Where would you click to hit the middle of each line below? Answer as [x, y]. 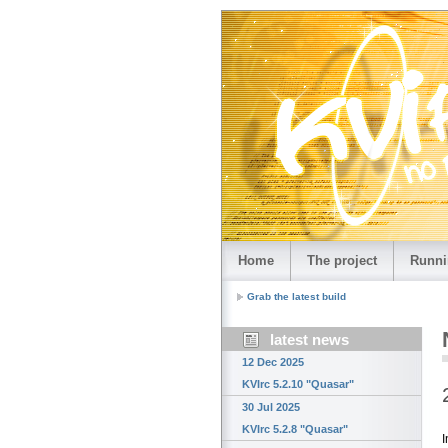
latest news [309, 340]
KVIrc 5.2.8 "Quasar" [295, 429]
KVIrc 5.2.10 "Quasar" [298, 384]
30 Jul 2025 [271, 407]
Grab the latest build [296, 297]
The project [342, 260]
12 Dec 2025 [273, 362]
